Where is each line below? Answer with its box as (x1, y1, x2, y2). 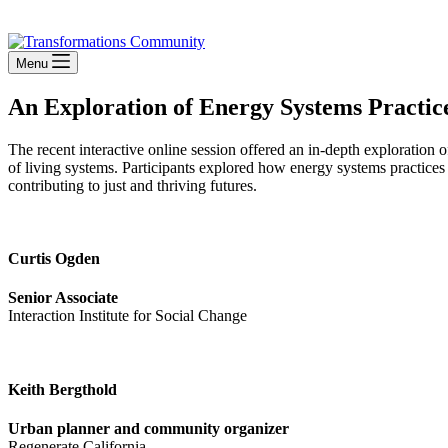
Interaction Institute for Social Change (8, 307, 247, 325)
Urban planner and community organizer (8, 419, 289, 437)
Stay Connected (8, 15, 108, 32)
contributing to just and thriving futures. (8, 176, 257, 194)
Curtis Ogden (8, 250, 100, 268)
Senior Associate (8, 289, 118, 307)
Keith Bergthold (8, 380, 117, 398)
